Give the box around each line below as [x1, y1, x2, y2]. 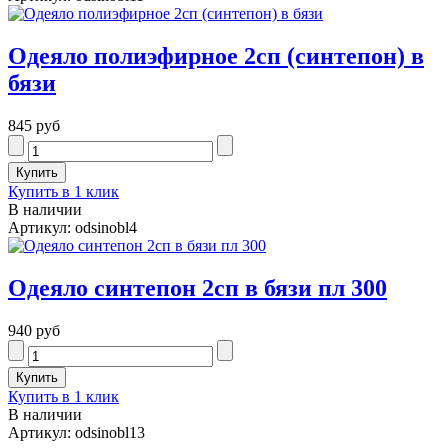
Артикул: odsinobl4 [8, 219, 137, 237]
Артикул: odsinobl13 [8, 424, 145, 442]
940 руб [8, 322, 60, 340]
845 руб [8, 117, 60, 135]
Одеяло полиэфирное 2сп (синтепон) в [8, 43, 424, 70]
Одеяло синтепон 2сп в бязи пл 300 [8, 275, 387, 302]
